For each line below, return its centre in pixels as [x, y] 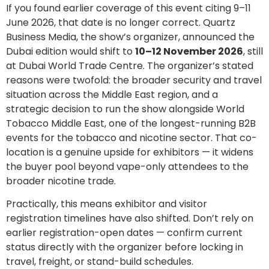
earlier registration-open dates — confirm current [124, 233]
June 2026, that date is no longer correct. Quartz [121, 22]
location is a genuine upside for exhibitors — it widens [130, 152]
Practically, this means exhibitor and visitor [107, 204]
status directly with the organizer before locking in [125, 247]
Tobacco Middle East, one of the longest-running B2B [131, 123]
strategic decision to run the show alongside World [125, 109]
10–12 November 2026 [189, 51]
